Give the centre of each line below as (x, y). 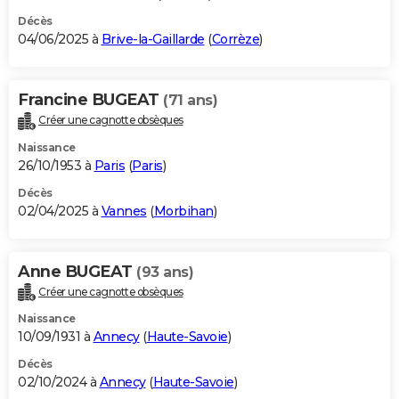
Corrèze (235, 39)
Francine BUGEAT (90, 99)
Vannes (124, 211)
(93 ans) (165, 272)
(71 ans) (190, 100)
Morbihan (183, 211)
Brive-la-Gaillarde (153, 39)
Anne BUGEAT (77, 271)
